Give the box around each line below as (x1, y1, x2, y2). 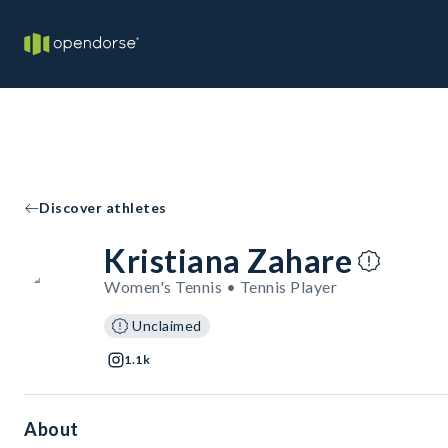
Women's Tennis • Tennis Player (104, 277, 337, 296)
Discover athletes (39, 199, 167, 216)
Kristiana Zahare (104, 241, 352, 280)
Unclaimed (132, 317, 202, 334)
